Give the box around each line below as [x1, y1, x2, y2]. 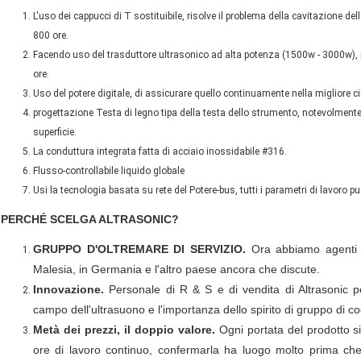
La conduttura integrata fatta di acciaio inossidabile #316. [33, 146, 287, 158]
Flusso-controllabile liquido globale [33, 165, 185, 177]
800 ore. [33, 30, 68, 42]
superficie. [33, 127, 77, 139]
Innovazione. [33, 283, 104, 297]
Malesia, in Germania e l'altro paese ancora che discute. [33, 263, 320, 276]
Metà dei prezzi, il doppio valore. [33, 323, 215, 337]
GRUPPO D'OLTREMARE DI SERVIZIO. [33, 243, 246, 256]
